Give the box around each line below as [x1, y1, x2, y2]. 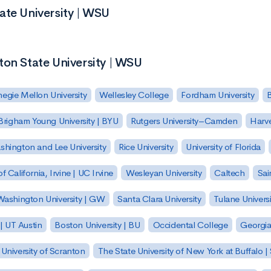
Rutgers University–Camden [131, 115, 238, 127]
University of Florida [186, 141, 261, 153]
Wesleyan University [125, 167, 202, 179]
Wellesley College [99, 89, 169, 101]
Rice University [119, 141, 174, 153]
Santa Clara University [117, 192, 201, 204]
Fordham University [181, 89, 255, 101]
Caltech [214, 167, 245, 179]
